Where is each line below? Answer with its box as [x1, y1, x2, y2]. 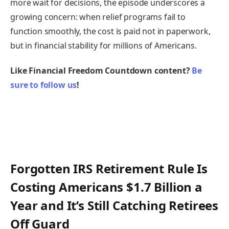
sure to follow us [10, 79, 77, 91]
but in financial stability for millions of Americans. [10, 39, 197, 51]
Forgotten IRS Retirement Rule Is [10, 159, 208, 177]
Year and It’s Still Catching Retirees [10, 196, 219, 214]
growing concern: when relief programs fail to [10, 11, 186, 22]
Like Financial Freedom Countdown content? [10, 65, 192, 77]
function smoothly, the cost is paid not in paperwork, [10, 25, 211, 37]
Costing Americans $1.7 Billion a [10, 178, 202, 195]
